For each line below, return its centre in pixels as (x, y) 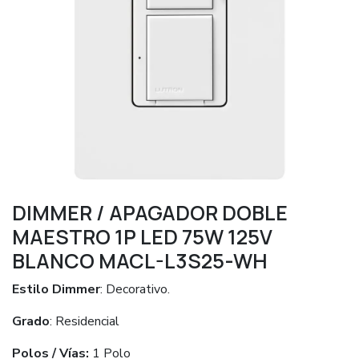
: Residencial (85, 321)
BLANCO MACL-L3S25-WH (140, 261)
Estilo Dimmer (56, 289)
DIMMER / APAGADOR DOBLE (150, 213)
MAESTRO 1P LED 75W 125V (142, 237)
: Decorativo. (135, 289)
